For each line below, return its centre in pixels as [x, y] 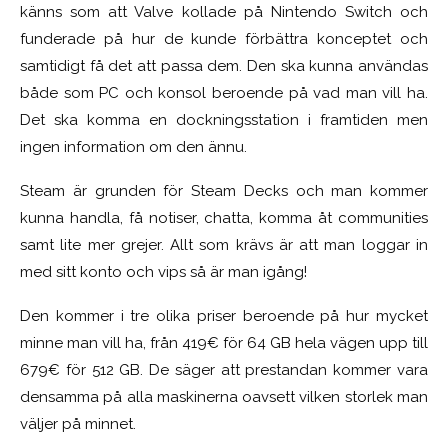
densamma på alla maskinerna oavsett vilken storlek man [224, 397]
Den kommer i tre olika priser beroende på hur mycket [224, 316]
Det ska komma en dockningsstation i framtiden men [224, 120]
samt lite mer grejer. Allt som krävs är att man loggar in [224, 245]
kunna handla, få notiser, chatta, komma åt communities [224, 218]
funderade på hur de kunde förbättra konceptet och [224, 39]
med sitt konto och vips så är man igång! [163, 272]
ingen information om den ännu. [133, 147]
